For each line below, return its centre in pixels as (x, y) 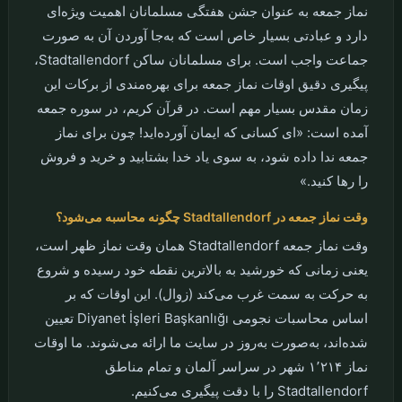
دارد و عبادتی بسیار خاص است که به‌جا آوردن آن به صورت (205, 35)
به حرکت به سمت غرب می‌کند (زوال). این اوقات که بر (217, 294)
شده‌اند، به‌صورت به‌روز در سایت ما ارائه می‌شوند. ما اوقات (201, 342)
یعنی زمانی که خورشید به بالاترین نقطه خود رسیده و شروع (203, 270)
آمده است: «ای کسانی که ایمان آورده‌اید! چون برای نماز (212, 132)
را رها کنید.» (334, 181)
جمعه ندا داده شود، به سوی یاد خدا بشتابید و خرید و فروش (205, 157)
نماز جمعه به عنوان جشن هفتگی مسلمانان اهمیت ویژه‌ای (208, 11)
